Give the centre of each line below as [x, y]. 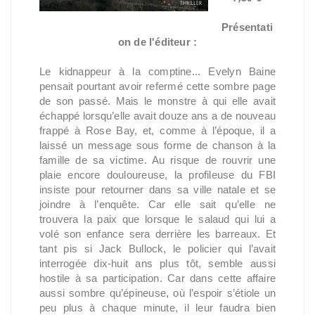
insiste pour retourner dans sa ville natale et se [157, 189]
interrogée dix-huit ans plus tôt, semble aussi [157, 263]
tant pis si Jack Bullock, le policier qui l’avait [157, 249]
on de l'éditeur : [157, 42]
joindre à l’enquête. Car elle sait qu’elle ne [157, 204]
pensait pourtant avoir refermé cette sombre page [157, 86]
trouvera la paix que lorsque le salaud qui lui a [157, 219]
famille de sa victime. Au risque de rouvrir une [157, 160]
